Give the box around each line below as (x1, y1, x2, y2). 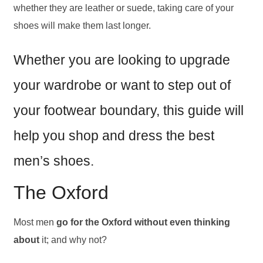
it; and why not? (39, 234, 107, 245)
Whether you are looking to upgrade (13, 52, 230, 68)
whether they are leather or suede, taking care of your (13, 2, 234, 13)
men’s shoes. (13, 153, 94, 169)
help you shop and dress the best (13, 128, 214, 144)
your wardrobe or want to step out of (13, 77, 231, 93)
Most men (13, 217, 56, 227)
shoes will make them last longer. (13, 20, 151, 31)
